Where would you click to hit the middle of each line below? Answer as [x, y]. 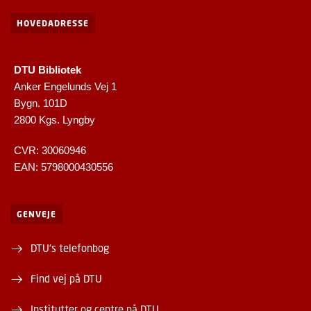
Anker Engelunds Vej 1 [65, 87]
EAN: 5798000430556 [64, 167]
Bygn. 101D [41, 103]
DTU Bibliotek [48, 70]
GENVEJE [36, 215]
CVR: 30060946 [50, 151]
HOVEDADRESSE [53, 24]
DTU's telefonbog [70, 248]
